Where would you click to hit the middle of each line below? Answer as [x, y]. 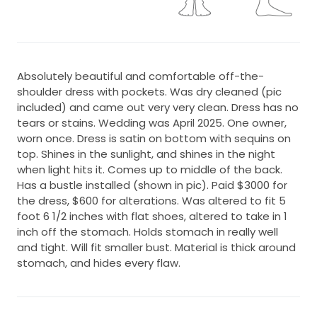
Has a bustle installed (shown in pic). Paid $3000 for [152, 185]
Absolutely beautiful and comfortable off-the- [140, 76]
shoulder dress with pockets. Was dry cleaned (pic [149, 92]
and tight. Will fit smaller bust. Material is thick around [156, 248]
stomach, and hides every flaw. [99, 263]
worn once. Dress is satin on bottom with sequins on [154, 139]
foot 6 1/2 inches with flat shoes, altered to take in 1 [152, 217]
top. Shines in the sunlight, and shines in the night [146, 154]
